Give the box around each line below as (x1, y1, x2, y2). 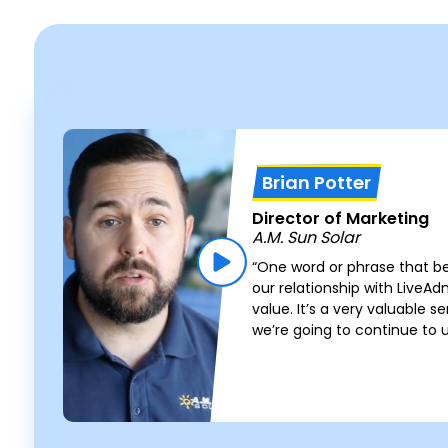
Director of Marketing (252, 207, 430, 230)
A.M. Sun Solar (252, 226, 361, 249)
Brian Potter (262, 170, 372, 195)
